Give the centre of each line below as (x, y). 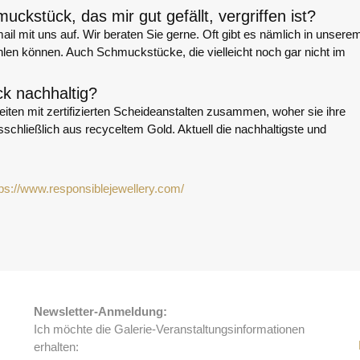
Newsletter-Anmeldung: (101, 312)
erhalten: (57, 347)
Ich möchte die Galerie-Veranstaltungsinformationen (170, 329)
